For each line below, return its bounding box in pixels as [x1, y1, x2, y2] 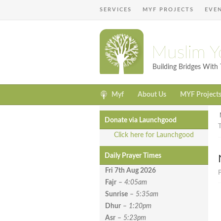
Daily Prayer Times [105, 152, 161, 160]
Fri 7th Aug [105, 167, 140, 175]
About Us [138, 91, 166, 99]
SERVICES [100, 7, 132, 12]
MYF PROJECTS [143, 7, 194, 12]
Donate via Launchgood [105, 117, 177, 124]
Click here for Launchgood [114, 132, 194, 139]
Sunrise [105, 191, 128, 198]
